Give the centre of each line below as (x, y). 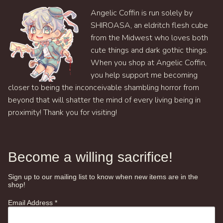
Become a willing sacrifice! (90, 157)
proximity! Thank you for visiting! (62, 113)
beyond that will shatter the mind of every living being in (104, 100)
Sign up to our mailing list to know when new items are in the (103, 176)
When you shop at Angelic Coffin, (149, 63)
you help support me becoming (144, 75)
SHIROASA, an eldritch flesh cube (149, 26)
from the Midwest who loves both (149, 38)
